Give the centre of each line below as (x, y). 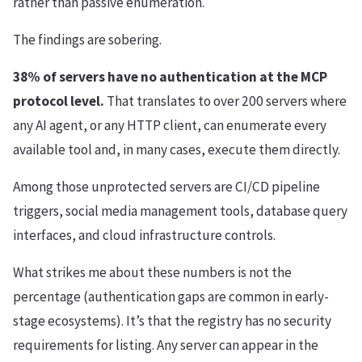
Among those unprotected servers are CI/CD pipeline (166, 187)
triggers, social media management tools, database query (180, 211)
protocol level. (59, 101)
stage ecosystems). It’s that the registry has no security (172, 321)
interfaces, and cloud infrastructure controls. (144, 236)
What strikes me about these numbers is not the (152, 273)
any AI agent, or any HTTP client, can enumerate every (170, 126)
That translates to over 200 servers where (225, 101)
